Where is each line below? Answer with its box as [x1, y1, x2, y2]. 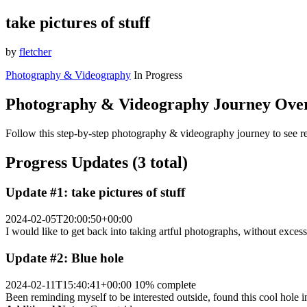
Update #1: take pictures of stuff [5, 185, 185, 200]
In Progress [134, 69, 182, 81]
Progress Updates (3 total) [5, 153, 188, 171]
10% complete [134, 278, 196, 291]
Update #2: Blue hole [5, 250, 123, 265]
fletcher [19, 45, 51, 58]
